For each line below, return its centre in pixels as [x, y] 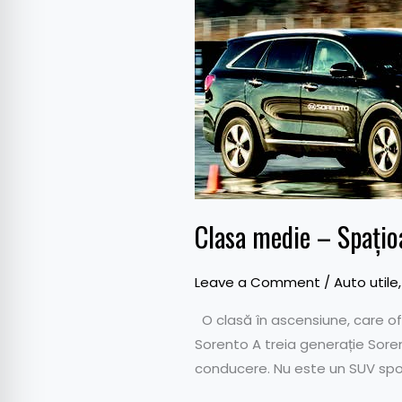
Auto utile [366, 282]
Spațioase [227, 29]
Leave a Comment [258, 282]
